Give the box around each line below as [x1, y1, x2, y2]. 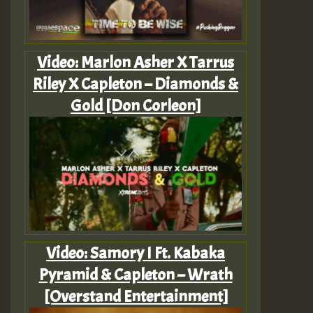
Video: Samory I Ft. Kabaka [46, 242, 225, 264]
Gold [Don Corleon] [71, 94, 201, 116]
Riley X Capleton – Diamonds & [33, 73, 238, 94]
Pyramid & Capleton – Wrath [38, 264, 233, 286]
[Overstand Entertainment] [43, 286, 228, 307]
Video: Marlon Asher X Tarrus [37, 51, 234, 73]
